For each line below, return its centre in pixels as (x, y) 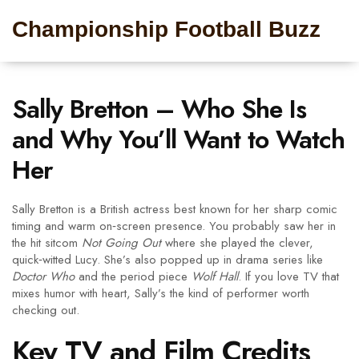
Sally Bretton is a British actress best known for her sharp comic (175, 209)
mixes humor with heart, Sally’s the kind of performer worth (161, 293)
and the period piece (133, 276)
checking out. (46, 310)
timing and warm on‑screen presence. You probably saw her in (174, 226)
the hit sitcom (47, 243)
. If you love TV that (288, 276)
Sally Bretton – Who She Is (159, 109)
